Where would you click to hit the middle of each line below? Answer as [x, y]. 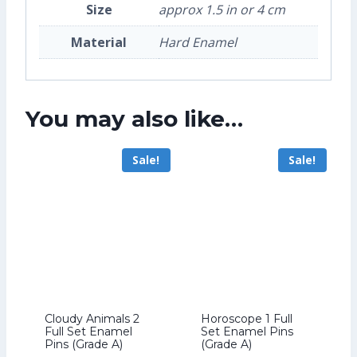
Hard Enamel [198, 43]
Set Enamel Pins [247, 331]
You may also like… [134, 118]
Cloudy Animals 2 [92, 318]
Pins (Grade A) [84, 344]
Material [99, 43]
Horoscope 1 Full [247, 318]
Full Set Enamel [88, 331]
